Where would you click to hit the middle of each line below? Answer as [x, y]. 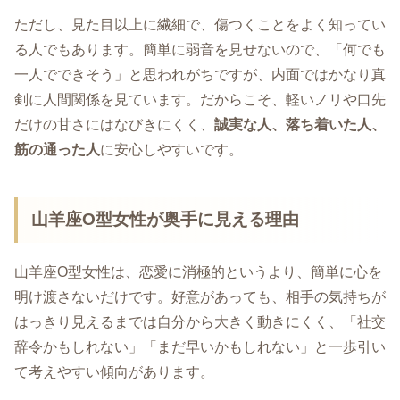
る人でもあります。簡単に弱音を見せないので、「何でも [200, 50]
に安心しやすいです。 [171, 150]
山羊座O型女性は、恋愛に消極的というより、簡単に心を [198, 272]
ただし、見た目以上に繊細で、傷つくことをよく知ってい [200, 25]
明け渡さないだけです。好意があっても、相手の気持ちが [200, 297]
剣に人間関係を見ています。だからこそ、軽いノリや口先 [200, 100]
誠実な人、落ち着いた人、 [300, 125]
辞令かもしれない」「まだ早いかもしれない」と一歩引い [200, 347]
